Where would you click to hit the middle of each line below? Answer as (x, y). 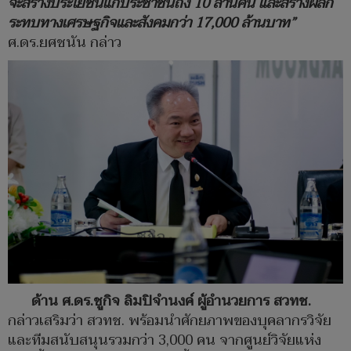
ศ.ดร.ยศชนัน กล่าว (65, 42)
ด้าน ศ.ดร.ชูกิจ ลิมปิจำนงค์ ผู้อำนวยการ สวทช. (171, 302)
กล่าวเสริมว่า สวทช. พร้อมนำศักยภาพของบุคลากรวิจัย (170, 321)
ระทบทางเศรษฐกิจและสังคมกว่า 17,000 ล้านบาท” (152, 23)
